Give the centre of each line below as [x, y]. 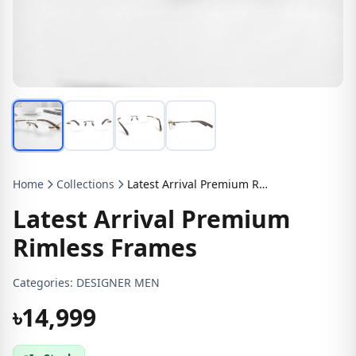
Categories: [43, 282]
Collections [85, 184]
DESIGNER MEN [116, 282]
